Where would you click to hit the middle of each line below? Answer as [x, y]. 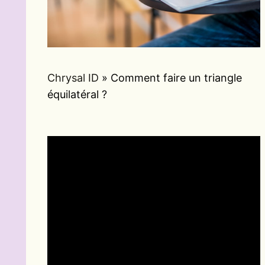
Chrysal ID [73, 78]
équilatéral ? [77, 95]
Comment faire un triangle [176, 78]
